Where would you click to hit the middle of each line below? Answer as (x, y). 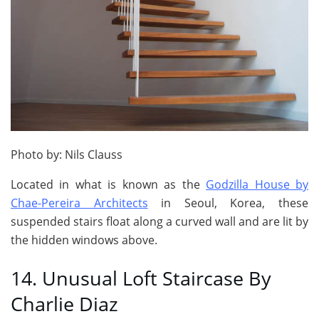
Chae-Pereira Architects (79, 203)
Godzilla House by (257, 185)
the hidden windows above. (84, 240)
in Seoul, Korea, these (228, 203)
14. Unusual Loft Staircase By (141, 278)
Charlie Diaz (64, 303)
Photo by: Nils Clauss (67, 155)
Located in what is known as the (109, 185)
